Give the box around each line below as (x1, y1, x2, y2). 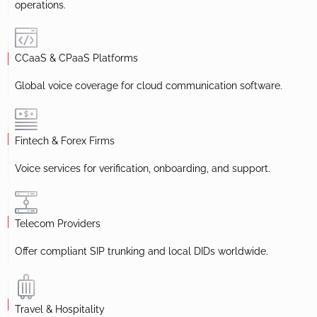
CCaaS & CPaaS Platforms (15, 52, 138, 64)
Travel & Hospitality (15, 303, 105, 315)
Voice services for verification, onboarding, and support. (15, 162, 270, 174)
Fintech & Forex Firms (15, 134, 115, 146)
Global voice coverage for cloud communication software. (15, 79, 282, 91)
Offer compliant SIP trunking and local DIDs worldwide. (15, 245, 268, 257)
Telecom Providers (15, 217, 100, 229)
